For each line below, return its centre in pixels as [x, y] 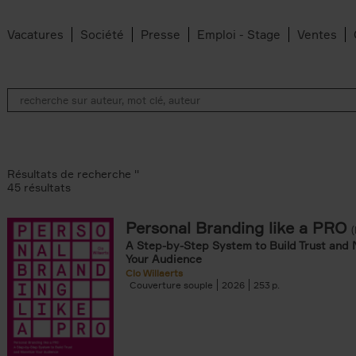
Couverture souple [171, 285]
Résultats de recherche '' [73, 174]
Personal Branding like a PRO [236, 228]
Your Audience [164, 259]
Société [102, 35]
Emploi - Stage [239, 35]
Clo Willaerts [154, 273]
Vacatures [35, 35]
